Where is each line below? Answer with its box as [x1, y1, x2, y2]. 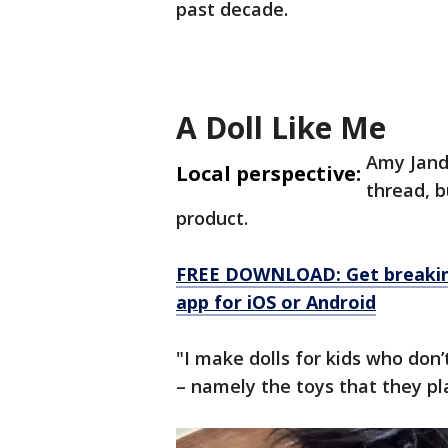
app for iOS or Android [176, 290, 376, 314]
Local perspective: [176, 160, 361, 187]
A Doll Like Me [176, 107, 386, 148]
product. [176, 206, 248, 230]
